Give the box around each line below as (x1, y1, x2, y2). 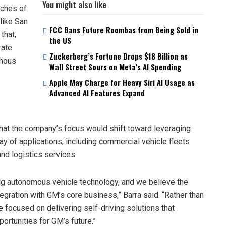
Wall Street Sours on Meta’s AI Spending (49, 61, 181, 72)
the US (49, 34, 71, 46)
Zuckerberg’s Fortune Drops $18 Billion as (49, 50, 188, 62)
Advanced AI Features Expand (49, 87, 145, 98)
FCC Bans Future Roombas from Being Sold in (49, 24, 198, 35)
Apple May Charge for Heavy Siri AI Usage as (49, 76, 195, 88)
